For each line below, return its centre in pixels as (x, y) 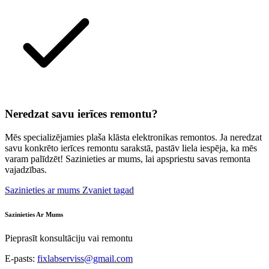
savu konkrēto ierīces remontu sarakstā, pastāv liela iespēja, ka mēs (131, 148)
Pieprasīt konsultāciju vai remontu (69, 238)
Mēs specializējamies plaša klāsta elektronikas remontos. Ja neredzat (133, 137)
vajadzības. (26, 169)
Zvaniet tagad (108, 190)
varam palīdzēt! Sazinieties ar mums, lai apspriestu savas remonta (128, 159)
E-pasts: (21, 258)
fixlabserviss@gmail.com (85, 258)
